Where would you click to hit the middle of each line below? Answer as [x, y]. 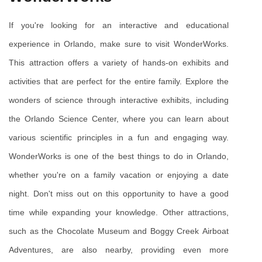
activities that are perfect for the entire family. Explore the [119, 82]
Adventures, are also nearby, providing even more [119, 250]
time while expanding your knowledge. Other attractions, [119, 213]
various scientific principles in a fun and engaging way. [119, 138]
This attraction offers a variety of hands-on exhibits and [119, 63]
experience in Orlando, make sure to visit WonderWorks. [119, 44]
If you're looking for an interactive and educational [119, 25]
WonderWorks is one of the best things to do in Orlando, [119, 156]
